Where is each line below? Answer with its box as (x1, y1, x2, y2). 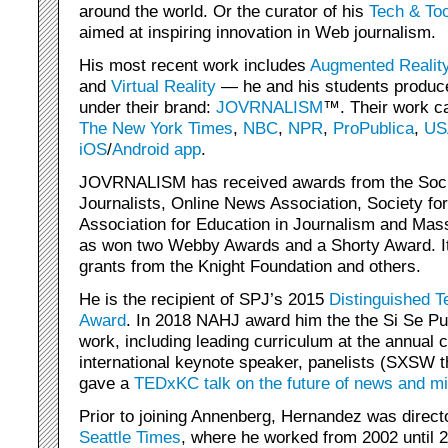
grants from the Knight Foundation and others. (79, 256, 421, 276)
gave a (79, 373, 134, 393)
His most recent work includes (79, 55, 310, 75)
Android (112, 139, 169, 159)
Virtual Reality (111, 76, 216, 96)
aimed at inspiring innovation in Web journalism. (79, 22, 436, 42)
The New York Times (79, 118, 233, 138)
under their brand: (79, 97, 216, 117)
